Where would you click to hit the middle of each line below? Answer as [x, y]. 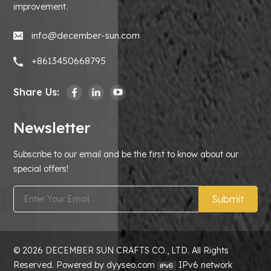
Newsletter [52, 128]
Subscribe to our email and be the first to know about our [126, 155]
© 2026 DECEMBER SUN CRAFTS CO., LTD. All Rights [121, 251]
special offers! [41, 169]
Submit [228, 199]
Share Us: [37, 92]
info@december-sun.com [86, 35]
